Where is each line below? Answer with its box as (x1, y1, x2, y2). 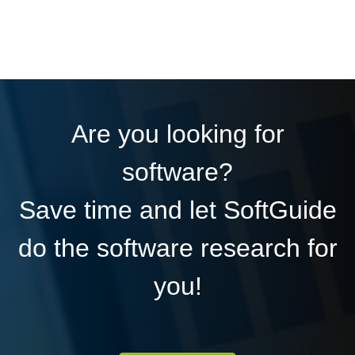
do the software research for (17, 234, 338, 262)
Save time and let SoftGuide (18, 196, 337, 224)
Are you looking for (71, 120, 284, 148)
